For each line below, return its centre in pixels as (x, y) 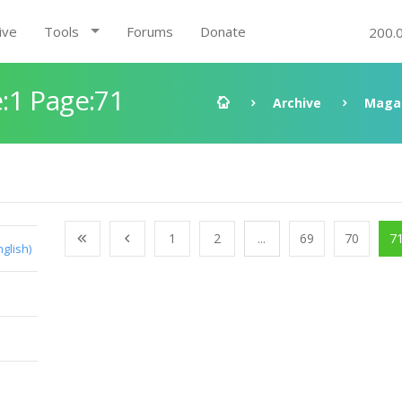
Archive (297, 103)
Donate (223, 31)
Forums (149, 31)
